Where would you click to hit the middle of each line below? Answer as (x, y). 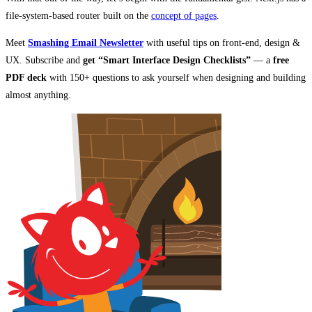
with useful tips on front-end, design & (222, 43)
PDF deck (26, 78)
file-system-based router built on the (78, 16)
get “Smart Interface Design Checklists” (167, 61)
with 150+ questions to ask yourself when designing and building (176, 78)
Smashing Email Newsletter (86, 43)
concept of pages (184, 16)
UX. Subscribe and (44, 61)
